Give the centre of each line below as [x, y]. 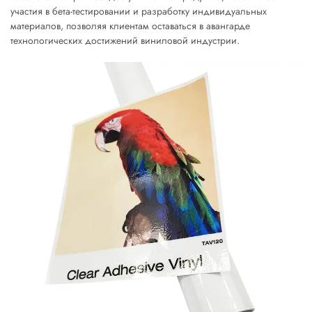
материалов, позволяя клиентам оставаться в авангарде [130, 26]
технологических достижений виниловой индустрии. [125, 40]
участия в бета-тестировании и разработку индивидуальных [139, 11]
